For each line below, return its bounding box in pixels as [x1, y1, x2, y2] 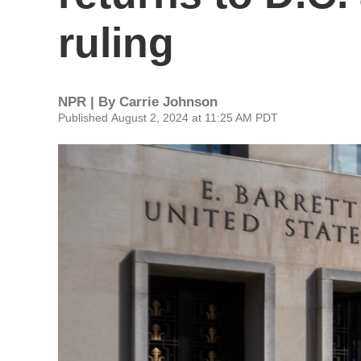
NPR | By [58, 94, 119, 110]
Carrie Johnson [119, 94, 218, 110]
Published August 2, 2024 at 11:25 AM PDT [58, 111, 278, 124]
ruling [58, 19, 174, 66]
